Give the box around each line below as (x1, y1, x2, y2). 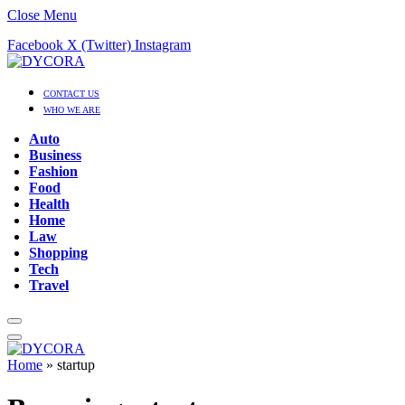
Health (29, 196, 70, 212)
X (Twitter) (67, 37, 131, 52)
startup (57, 357, 95, 372)
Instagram (135, 37, 191, 52)
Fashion (29, 164, 78, 179)
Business (29, 147, 81, 163)
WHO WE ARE (43, 105, 100, 115)
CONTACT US (43, 89, 99, 99)
